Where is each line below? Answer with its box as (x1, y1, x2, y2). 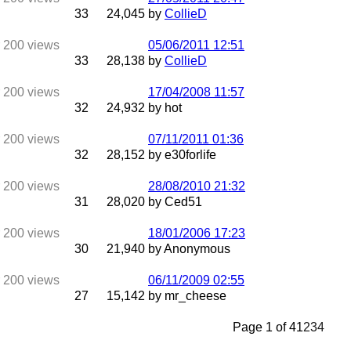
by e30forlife (148, 148, 216, 161)
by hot (148, 101, 182, 114)
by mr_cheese (148, 289, 226, 302)
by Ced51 (148, 195, 202, 208)
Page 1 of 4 (233, 320, 296, 334)
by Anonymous (148, 242, 230, 255)
